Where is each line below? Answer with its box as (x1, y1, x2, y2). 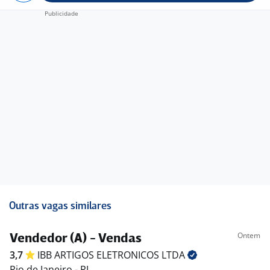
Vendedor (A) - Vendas (10, 233, 142, 245)
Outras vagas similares (9, 201, 111, 212)
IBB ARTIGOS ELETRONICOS (37, 248, 162, 262)
